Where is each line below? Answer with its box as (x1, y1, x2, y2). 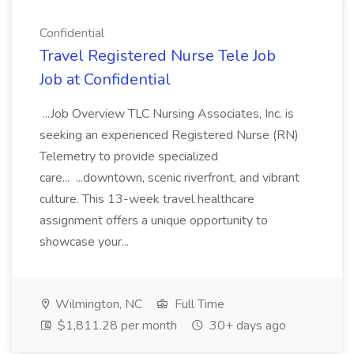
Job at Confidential (40, 69, 171, 90)
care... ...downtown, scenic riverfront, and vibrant (40, 169, 299, 186)
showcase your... (40, 233, 132, 250)
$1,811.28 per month (55, 317, 177, 334)
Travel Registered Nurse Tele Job (40, 45, 276, 66)
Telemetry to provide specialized (40, 148, 218, 165)
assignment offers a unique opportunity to (40, 212, 268, 229)
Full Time (171, 296, 224, 313)
